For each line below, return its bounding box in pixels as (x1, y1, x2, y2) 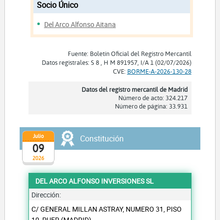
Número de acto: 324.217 (118, 93, 188, 102)
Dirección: (31, 190, 61, 199)
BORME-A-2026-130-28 (127, 67, 192, 75)
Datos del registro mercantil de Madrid (81, 85, 188, 93)
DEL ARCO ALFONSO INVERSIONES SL (35, 176, 154, 186)
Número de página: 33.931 (114, 102, 188, 110)
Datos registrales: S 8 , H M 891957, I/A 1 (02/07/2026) (41, 58, 192, 66)
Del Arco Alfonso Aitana (44, 20, 116, 29)
